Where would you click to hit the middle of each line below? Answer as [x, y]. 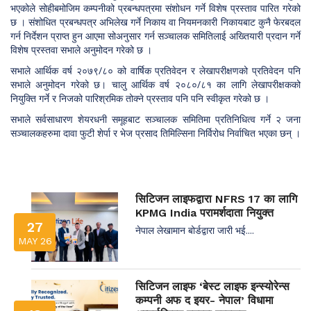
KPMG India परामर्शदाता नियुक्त [204, 212]
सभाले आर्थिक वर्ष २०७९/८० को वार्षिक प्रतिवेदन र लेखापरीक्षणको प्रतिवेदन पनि [155, 70]
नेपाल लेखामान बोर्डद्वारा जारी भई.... [195, 230]
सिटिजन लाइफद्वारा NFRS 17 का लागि [216, 199]
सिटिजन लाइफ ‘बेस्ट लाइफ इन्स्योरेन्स [212, 286]
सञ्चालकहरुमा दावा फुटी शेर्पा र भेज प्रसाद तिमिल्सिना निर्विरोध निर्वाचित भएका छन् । [155, 133]
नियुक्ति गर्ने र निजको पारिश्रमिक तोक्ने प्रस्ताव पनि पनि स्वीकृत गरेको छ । [140, 98]
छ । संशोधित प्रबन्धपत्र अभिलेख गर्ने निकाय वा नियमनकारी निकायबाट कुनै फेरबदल [155, 22]
